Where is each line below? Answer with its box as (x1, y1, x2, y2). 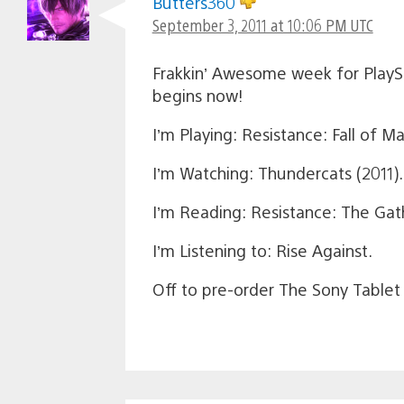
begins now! (151, 84, 243, 106)
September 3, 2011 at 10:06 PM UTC (151, 14, 373, 35)
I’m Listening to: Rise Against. (151, 239, 372, 261)
